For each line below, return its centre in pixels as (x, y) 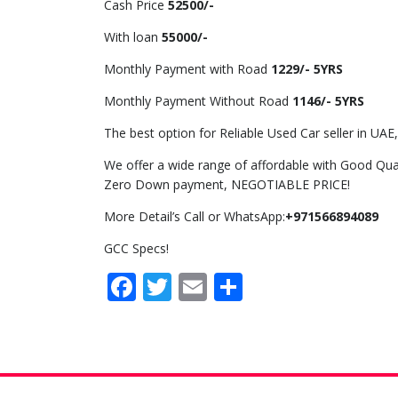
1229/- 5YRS (307, 69)
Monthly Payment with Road (187, 69)
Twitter (219, 287)
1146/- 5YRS (328, 101)
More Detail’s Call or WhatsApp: (195, 217)
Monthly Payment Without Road (198, 101)
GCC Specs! (136, 249)
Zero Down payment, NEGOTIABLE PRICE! (227, 185)
